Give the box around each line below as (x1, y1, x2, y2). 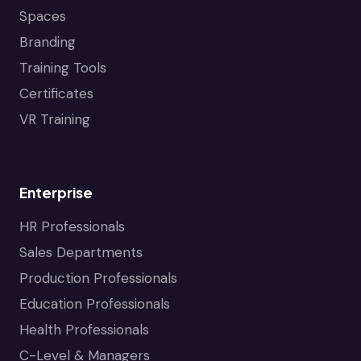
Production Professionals (19, 268, 177, 287)
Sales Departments (19, 243, 143, 261)
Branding (19, 32, 76, 51)
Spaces (19, 6, 66, 25)
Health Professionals (19, 320, 149, 338)
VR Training (19, 110, 90, 128)
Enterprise (19, 183, 93, 201)
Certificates (19, 84, 93, 102)
